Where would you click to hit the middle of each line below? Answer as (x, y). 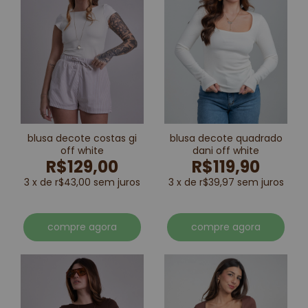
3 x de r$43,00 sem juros (82, 182)
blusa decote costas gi (82, 138)
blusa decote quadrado (226, 138)
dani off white (226, 150)
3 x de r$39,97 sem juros (226, 182)
